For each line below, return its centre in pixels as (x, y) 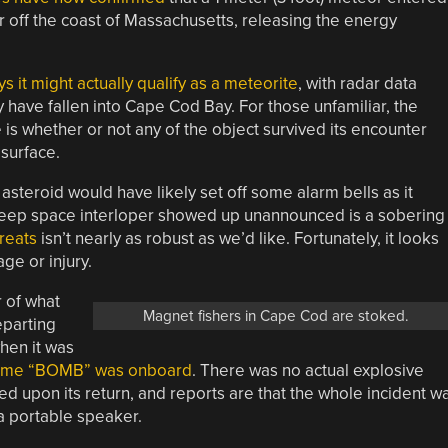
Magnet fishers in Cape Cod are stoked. (275, 315)
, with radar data (357, 83)
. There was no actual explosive (307, 370)
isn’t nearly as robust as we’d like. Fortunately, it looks (237, 238)
